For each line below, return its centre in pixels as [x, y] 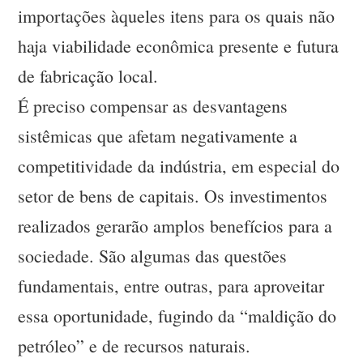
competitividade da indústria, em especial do [179, 166]
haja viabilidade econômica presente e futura [179, 46]
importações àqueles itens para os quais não [177, 16]
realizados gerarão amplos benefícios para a [175, 226]
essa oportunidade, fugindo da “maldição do [177, 316]
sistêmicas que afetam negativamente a [158, 136]
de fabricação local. [88, 76]
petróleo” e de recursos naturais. [135, 346]
